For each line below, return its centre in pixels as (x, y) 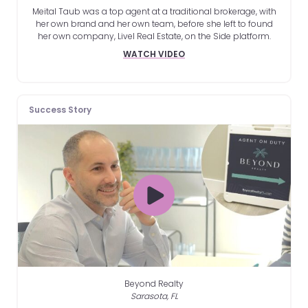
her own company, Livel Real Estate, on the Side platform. (154, 36)
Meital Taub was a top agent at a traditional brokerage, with (154, 11)
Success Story (60, 109)
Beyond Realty (154, 284)
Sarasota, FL (154, 296)
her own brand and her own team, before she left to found (154, 23)
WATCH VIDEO (154, 54)
